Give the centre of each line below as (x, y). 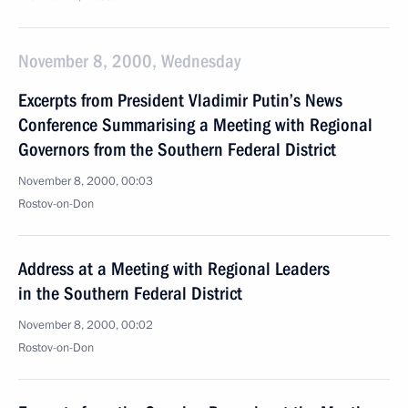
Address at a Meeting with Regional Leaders (174, 269)
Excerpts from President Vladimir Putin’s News (180, 100)
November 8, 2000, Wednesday (129, 61)
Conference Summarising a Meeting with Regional (195, 125)
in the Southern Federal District (130, 293)
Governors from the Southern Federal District (177, 149)
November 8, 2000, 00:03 (86, 181)
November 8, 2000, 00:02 (86, 325)
